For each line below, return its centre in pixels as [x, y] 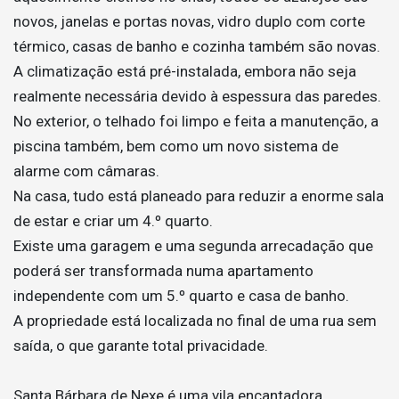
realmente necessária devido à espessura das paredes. [197, 96]
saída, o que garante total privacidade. [141, 345]
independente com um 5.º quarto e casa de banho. [181, 295]
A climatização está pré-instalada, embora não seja [185, 71]
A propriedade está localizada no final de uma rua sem [195, 320]
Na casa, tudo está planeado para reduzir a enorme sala [199, 195]
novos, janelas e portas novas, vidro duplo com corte [189, 21]
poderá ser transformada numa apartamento [163, 270]
